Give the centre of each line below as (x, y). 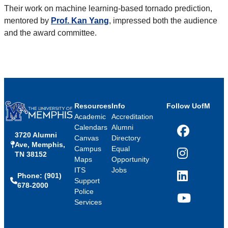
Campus (88, 149)
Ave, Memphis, (40, 144)
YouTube (191, 202)
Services (88, 202)
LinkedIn (191, 180)
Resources (93, 106)
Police (84, 192)
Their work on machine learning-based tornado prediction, (108, 9)
